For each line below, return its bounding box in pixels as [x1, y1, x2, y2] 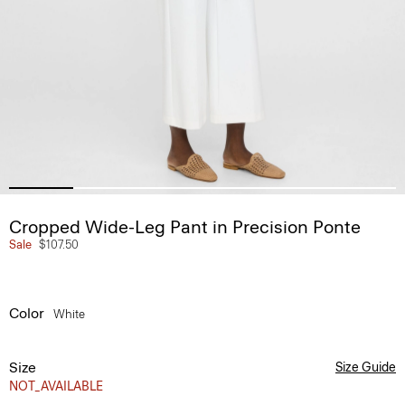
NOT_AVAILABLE [9, 379, 103, 394]
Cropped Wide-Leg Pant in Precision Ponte [9, 216, 361, 238]
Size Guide [335, 360, 396, 375]
